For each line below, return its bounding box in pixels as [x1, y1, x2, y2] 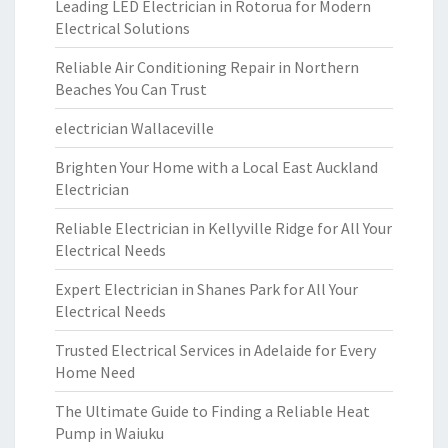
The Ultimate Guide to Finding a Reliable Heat [55, 401, 370, 421]
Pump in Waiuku [55, 423, 164, 443]
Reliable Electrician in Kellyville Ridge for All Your [55, 218, 392, 238]
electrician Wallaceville [55, 118, 214, 138]
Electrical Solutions [55, 18, 190, 38]
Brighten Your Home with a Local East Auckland [55, 157, 378, 177]
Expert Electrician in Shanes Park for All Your [55, 279, 358, 299]
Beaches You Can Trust [55, 79, 207, 99]
